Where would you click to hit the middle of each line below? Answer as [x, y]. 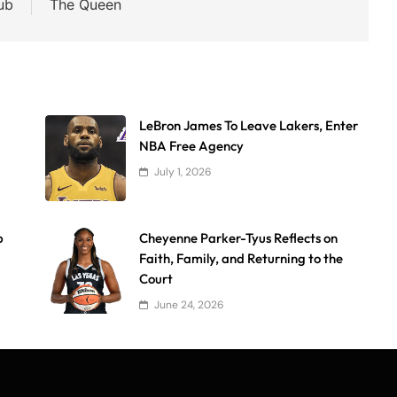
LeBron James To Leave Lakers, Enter [249, 125]
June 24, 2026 [190, 304]
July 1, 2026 [183, 171]
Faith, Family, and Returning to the [241, 258]
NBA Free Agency [192, 145]
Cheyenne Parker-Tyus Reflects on [239, 237]
